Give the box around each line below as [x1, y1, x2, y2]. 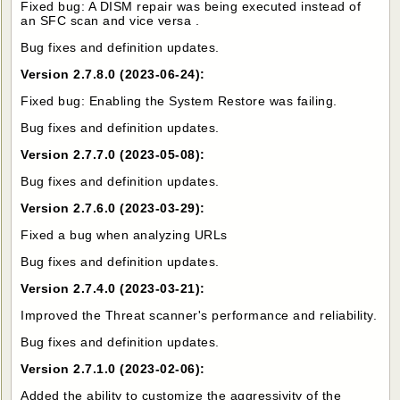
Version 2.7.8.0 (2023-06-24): [21, 66, 205, 81]
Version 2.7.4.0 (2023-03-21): [21, 280, 205, 296]
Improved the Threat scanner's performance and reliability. [21, 307, 378, 322]
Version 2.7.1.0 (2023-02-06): [21, 361, 205, 376]
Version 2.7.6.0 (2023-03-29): [21, 200, 205, 215]
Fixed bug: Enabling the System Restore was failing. [21, 93, 337, 108]
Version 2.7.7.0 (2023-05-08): [21, 146, 205, 162]
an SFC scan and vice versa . [21, 12, 200, 28]
